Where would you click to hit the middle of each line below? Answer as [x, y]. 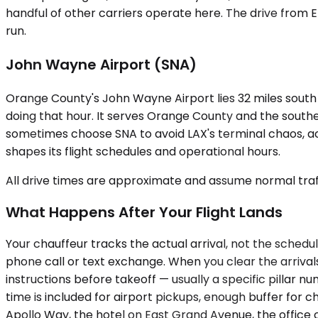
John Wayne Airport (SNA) [101, 65]
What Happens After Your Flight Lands [144, 212]
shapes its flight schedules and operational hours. [143, 152]
